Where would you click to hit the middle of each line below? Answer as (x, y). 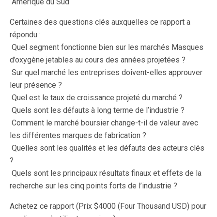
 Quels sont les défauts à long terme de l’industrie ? (97, 110)
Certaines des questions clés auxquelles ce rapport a (100, 22)
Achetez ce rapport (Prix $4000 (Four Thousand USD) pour (108, 206)
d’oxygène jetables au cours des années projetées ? (98, 60)
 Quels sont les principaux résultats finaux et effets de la (106, 173)
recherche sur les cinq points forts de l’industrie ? (93, 186)
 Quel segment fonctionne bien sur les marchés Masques (107, 47)
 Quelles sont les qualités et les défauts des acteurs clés (107, 148)
